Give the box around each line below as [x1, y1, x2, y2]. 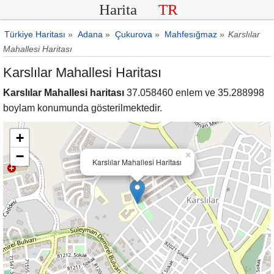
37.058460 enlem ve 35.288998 [124, 87, 264, 98]
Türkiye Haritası [4, 29, 65, 39]
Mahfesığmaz [165, 29, 217, 39]
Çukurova [115, 29, 152, 39]
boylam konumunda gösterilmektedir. [3, 103, 162, 113]
